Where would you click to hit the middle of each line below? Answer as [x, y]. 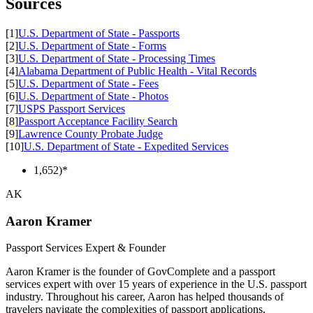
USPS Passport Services [72, 108]
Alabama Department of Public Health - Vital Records [137, 71]
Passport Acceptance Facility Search [98, 121]
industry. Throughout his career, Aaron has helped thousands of [145, 297]
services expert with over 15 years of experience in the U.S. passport [156, 284]
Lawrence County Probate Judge [90, 133]
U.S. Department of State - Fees [88, 83]
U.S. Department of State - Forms [92, 45]
